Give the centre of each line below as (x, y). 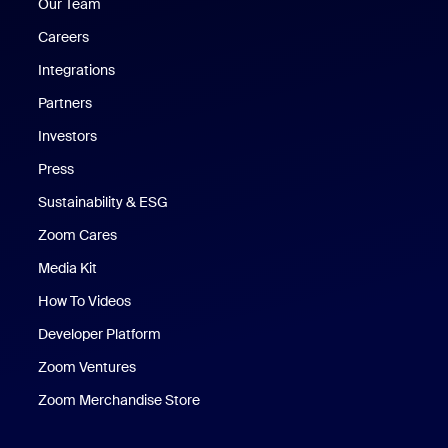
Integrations (77, 70)
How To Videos (85, 301)
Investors (68, 136)
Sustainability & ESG (103, 202)
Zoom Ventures (87, 367)
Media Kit (68, 268)
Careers (64, 37)
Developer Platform (100, 334)
